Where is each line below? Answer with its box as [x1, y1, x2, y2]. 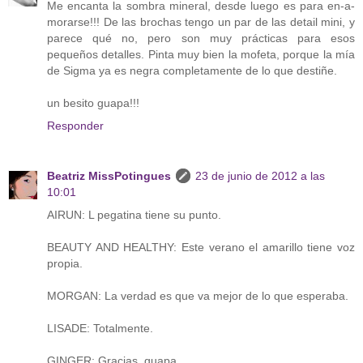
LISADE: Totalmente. [47, 321, 153, 335]
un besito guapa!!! [47, 96, 139, 109]
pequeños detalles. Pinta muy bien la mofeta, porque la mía [47, 47, 355, 61]
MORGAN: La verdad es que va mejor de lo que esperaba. [47, 288, 348, 302]
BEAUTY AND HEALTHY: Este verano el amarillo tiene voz [47, 240, 355, 254]
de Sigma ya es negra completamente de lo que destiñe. [47, 63, 337, 77]
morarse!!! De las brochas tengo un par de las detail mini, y [47, 15, 355, 28]
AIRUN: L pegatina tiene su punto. [47, 207, 221, 221]
